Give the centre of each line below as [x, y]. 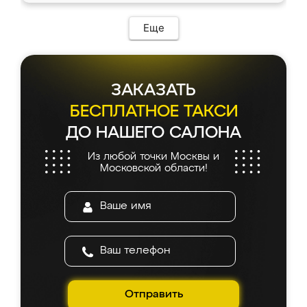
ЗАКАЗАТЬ [153, 90]
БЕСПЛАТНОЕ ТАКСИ [153, 112]
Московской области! [153, 168]
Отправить [153, 295]
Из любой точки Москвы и [153, 157]
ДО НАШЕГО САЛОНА [153, 133]
